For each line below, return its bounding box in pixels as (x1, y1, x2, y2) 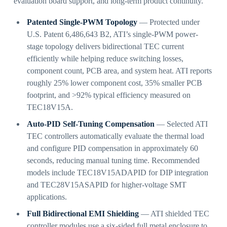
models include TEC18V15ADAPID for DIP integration (26, 168, 208, 177)
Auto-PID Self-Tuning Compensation (26, 120, 155, 129)
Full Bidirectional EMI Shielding (26, 209, 139, 218)
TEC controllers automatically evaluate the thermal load (26, 132, 204, 141)
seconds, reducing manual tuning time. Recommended (26, 156, 200, 165)
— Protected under (137, 18, 200, 27)
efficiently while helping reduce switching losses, (26, 54, 183, 63)
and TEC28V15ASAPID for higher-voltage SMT (26, 180, 186, 190)
